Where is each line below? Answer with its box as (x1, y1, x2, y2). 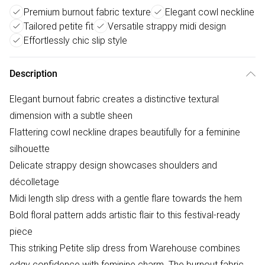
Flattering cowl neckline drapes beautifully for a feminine (9, 126, 240, 138)
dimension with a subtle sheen (9, 109, 132, 122)
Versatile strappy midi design (108, 20, 226, 33)
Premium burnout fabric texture (24, 6, 151, 18)
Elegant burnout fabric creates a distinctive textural (9, 93, 219, 105)
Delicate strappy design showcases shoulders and (9, 159, 217, 172)
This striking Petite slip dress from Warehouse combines (9, 242, 240, 254)
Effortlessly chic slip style (24, 34, 127, 47)
